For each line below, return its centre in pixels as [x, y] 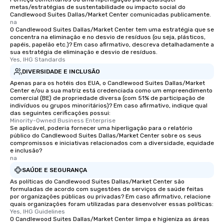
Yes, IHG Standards [38, 59]
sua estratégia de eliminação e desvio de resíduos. [84, 52]
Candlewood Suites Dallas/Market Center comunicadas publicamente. [110, 14]
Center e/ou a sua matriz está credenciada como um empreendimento [111, 90]
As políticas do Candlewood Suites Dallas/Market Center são [97, 181]
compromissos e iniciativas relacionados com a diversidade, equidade [112, 143]
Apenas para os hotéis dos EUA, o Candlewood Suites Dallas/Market [107, 83]
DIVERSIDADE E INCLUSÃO [61, 71]
